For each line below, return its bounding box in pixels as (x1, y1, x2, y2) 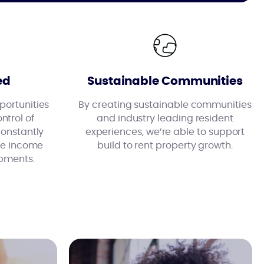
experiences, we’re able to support (85, 127, 245, 137)
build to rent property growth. (97, 141, 233, 150)
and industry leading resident (97, 114, 233, 123)
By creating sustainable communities (78, 100, 252, 110)
